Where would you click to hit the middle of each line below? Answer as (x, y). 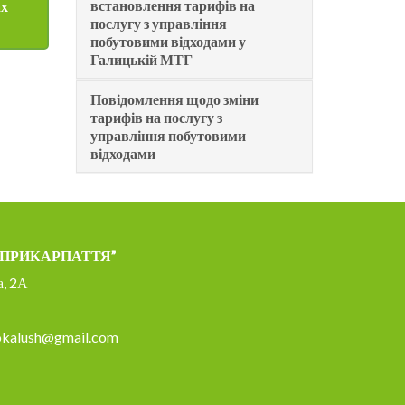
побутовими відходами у (168, 41)
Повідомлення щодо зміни (174, 99)
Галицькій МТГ (141, 59)
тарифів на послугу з (156, 117)
